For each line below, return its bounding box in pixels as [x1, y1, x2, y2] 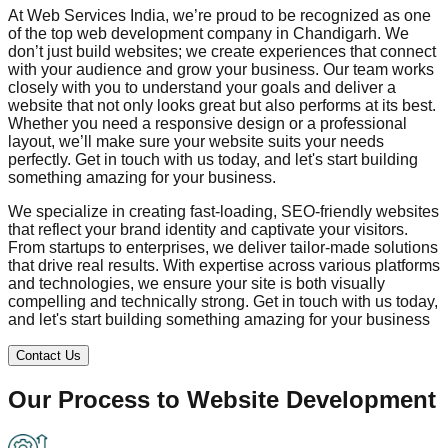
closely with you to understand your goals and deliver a [8, 78, 396, 96]
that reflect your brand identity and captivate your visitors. [8, 220, 408, 238]
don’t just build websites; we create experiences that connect [8, 42, 436, 60]
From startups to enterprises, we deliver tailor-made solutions [8, 238, 438, 256]
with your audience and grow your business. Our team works [8, 60, 434, 78]
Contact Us [16, 347, 81, 363]
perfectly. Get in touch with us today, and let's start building [8, 150, 418, 168]
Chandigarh [293, 24, 377, 42]
